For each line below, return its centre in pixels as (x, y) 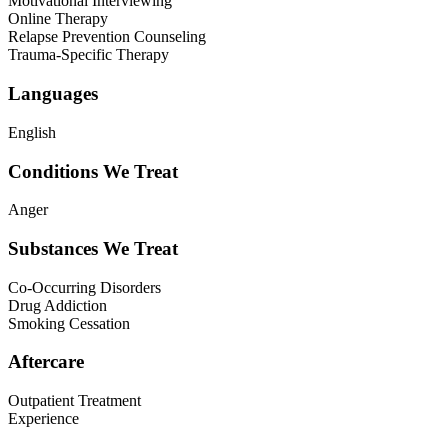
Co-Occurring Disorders (84, 287)
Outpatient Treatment (74, 401)
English (32, 132)
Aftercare (46, 362)
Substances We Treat (93, 249)
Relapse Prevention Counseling (107, 37)
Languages (53, 94)
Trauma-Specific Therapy (88, 55)
